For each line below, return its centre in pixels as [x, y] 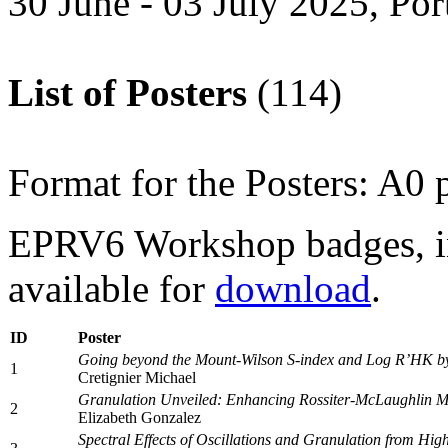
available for [111, 288]
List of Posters [127, 92]
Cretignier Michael [137, 377]
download [293, 288]
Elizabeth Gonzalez [139, 417]
